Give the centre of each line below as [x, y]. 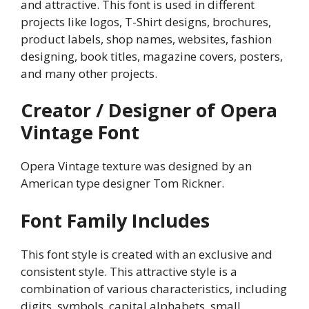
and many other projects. [89, 73]
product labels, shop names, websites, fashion [146, 39]
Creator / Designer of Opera [149, 110]
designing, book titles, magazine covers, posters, [152, 56]
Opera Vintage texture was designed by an [136, 166]
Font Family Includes [115, 220]
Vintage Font [80, 132]
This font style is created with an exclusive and [147, 254]
